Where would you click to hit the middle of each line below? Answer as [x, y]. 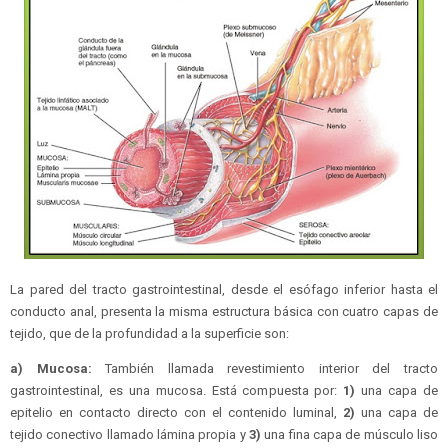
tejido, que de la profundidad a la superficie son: [149, 334]
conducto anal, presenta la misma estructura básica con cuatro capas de [224, 312]
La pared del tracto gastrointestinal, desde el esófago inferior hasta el [224, 290]
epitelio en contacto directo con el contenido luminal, [176, 413]
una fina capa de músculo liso [349, 435]
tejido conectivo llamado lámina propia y [129, 435]
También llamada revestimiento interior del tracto [265, 369]
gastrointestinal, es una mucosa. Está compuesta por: [177, 391]
